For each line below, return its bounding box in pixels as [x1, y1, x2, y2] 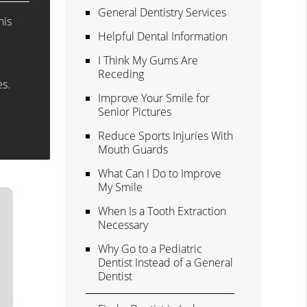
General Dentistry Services [98, 4, 227, 20]
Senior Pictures [98, 103, 172, 119]
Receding [98, 66, 145, 82]
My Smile [98, 179, 143, 195]
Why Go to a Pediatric [98, 241, 203, 256]
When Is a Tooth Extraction [98, 203, 227, 219]
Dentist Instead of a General [98, 254, 234, 270]
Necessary [98, 217, 149, 232]
